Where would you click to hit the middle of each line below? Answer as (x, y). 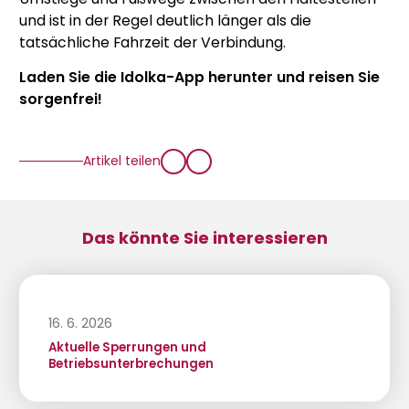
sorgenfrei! (61, 99)
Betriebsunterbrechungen (131, 364)
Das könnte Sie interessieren (204, 237)
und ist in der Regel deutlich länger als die (165, 20)
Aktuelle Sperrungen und (127, 348)
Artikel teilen (122, 161)
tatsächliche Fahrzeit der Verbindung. (152, 42)
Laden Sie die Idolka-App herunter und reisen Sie (199, 77)
